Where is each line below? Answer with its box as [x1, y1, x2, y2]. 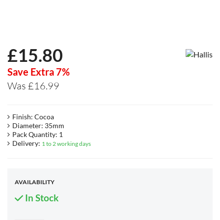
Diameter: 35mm [12, 121, 64, 130]
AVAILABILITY [15, 178, 55, 186]
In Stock [23, 192, 58, 204]
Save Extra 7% [7, 66, 70, 78]
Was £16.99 [7, 80, 59, 92]
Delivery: [12, 139, 42, 148]
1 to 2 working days [42, 140, 91, 148]
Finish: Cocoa [12, 112, 54, 121]
